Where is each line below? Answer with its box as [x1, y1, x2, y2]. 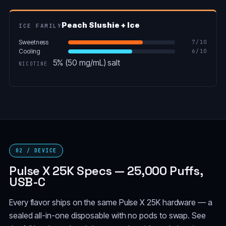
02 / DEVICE [16, 147, 57, 154]
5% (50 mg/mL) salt [50, 57, 121, 68]
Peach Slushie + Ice [62, 20, 140, 30]
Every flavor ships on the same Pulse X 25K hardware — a [9, 197, 212, 207]
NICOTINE [19, 60, 48, 67]
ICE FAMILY [19, 22, 62, 29]
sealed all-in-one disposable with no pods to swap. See [9, 210, 206, 220]
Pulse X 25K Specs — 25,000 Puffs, [9, 162, 203, 179]
